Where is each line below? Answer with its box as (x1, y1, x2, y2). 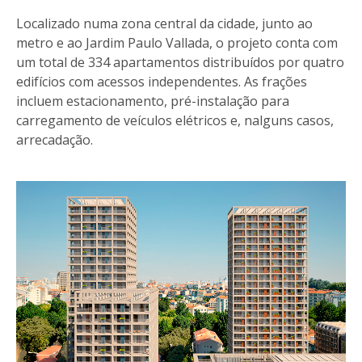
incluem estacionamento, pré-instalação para (16, 91, 289, 110)
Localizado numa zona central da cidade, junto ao (16, 14, 313, 32)
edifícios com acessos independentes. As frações (16, 72, 307, 90)
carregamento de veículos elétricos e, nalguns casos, (16, 111, 334, 129)
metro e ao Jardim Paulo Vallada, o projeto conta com (16, 33, 338, 52)
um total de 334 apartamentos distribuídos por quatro (16, 53, 344, 71)
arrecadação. (16, 130, 93, 149)
